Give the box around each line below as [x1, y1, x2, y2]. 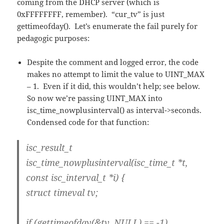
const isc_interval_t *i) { [26, 171, 125, 183]
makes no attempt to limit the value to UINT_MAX [27, 68, 205, 79]
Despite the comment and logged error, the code [27, 56, 199, 67]
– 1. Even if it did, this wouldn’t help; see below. [27, 80, 202, 91]
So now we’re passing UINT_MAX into [27, 92, 163, 103]
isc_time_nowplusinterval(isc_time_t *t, [26, 156, 188, 168]
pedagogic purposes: [17, 32, 90, 43]
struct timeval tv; [26, 186, 98, 198]
